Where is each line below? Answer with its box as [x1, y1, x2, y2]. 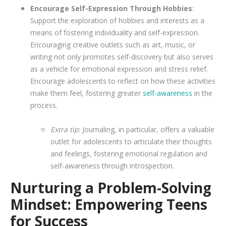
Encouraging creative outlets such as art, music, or [30, 39, 195, 49]
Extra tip [50, 124, 79, 134]
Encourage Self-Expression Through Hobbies [30, 3, 192, 13]
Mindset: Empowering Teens [10, 194, 207, 214]
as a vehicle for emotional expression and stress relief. [30, 64, 208, 74]
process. [30, 100, 58, 110]
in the [194, 88, 212, 98]
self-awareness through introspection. [50, 160, 174, 171]
